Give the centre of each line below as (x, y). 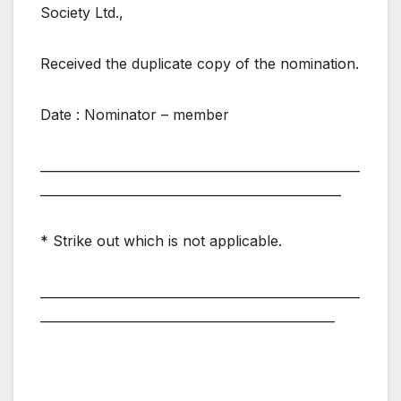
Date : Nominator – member (135, 114)
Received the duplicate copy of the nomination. (200, 63)
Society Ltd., (82, 12)
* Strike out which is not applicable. (161, 240)
